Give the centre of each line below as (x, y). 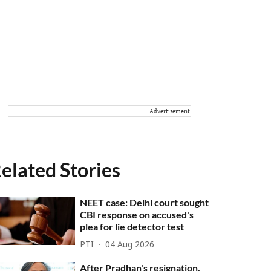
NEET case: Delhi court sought (145, 202)
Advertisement (170, 111)
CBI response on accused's (137, 214)
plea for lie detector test (132, 227)
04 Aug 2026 (130, 245)
